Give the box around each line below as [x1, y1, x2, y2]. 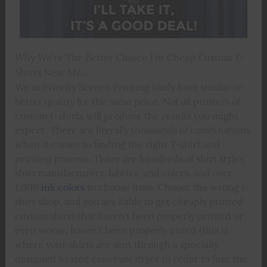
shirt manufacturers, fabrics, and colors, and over [14, 166, 232, 179]
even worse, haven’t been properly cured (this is [14, 223, 228, 236]
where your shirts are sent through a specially [14, 238, 218, 250]
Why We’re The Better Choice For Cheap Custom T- [14, 51, 244, 63]
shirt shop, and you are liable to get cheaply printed [14, 195, 243, 207]
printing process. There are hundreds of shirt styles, [14, 152, 246, 164]
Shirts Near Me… [14, 66, 89, 78]
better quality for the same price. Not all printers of [14, 95, 240, 107]
